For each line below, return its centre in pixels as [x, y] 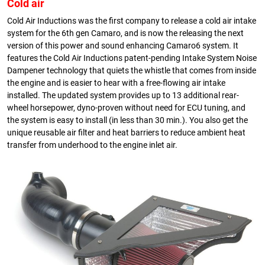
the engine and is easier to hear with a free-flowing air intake [116, 83]
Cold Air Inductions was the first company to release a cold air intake [132, 21]
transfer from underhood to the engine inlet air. [92, 145]
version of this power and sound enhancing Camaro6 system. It [123, 46]
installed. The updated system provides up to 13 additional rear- [123, 95]
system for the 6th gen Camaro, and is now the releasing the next [125, 33]
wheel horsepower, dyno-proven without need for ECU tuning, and [126, 108]
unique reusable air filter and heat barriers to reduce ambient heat [126, 132]
